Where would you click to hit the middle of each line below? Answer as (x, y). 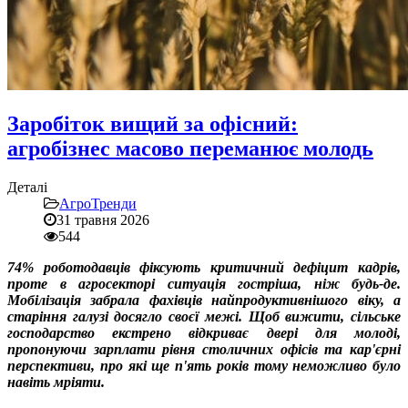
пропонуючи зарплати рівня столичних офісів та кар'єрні (204, 349)
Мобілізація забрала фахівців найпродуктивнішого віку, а (204, 300)
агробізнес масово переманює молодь (190, 148)
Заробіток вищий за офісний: (153, 123)
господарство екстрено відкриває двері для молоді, (204, 332)
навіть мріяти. (56, 382)
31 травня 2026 (103, 219)
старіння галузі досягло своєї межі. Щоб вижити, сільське (204, 316)
